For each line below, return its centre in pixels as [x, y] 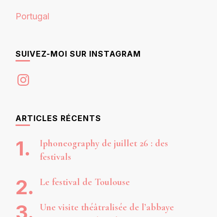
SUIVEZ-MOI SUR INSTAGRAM [78, 54]
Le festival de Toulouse [85, 182]
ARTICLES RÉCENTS [58, 118]
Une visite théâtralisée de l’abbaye [107, 207]
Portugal [32, 16]
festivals [55, 157]
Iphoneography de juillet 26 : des [104, 143]
